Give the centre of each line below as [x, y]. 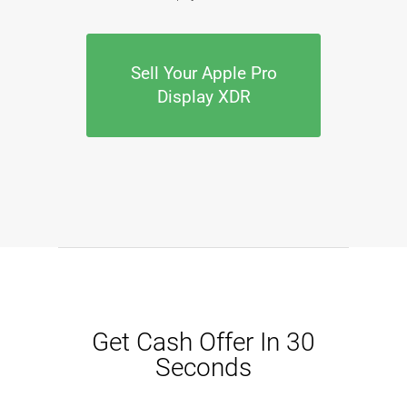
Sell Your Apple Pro [203, 74]
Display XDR [203, 97]
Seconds [203, 368]
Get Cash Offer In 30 [203, 342]
